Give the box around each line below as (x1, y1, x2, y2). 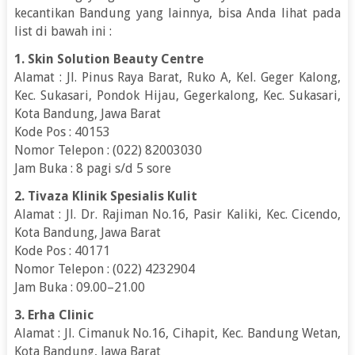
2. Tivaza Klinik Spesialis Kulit (13, 188, 197, 204)
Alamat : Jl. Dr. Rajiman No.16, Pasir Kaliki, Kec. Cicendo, (13, 206, 342, 222)
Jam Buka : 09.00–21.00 (13, 279, 145, 295)
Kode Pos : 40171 (13, 242, 110, 258)
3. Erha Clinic (13, 307, 94, 323)
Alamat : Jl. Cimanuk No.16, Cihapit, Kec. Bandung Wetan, (13, 325, 342, 341)
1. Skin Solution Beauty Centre (13, 51, 204, 67)
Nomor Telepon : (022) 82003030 (13, 142, 202, 158)
